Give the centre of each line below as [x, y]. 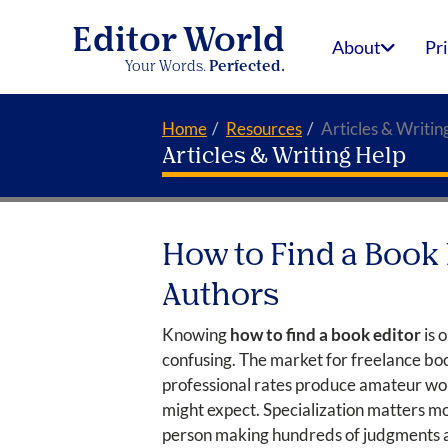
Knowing [196, 334]
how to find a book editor [325, 334]
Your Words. [167, 67]
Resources [264, 128]
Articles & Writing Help [284, 157]
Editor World [179, 42]
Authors [221, 296]
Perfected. [247, 67]
